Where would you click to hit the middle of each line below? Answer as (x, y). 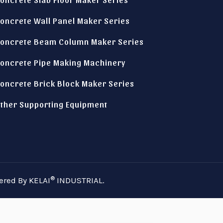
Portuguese (124, 204)
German (118, 122)
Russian (118, 138)
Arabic (116, 188)
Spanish (118, 155)
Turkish (117, 171)
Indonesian (123, 106)
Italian (115, 89)
